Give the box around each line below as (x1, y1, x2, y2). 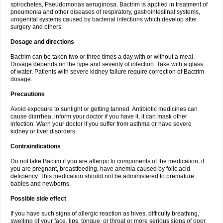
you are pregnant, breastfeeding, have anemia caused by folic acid (10, 165, 190, 172)
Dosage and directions (10, 38, 74, 45)
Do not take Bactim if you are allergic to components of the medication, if (10, 158, 204, 165)
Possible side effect (10, 195, 66, 202)
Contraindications (10, 143, 61, 150)
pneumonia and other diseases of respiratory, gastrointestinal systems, (10, 8, 200, 15)
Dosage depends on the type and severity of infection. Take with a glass (10, 61, 203, 68)
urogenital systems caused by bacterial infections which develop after (10, 16, 197, 23)
